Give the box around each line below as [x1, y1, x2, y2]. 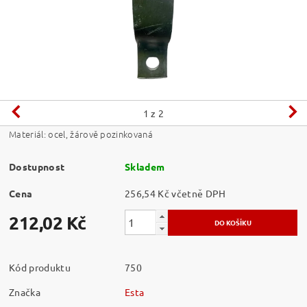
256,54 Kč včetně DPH [171, 186, 226, 199]
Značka [9, 285, 41, 298]
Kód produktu [9, 260, 71, 273]
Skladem [125, 160, 165, 173]
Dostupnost [9, 160, 65, 173]
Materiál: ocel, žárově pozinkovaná [9, 127, 153, 140]
